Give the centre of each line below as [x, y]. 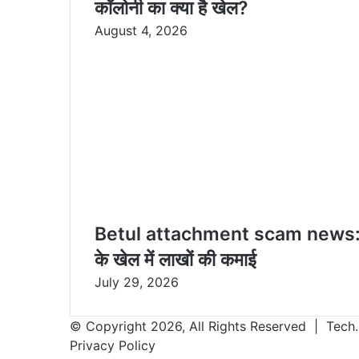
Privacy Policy [113, 346]
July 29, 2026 [137, 282]
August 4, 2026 [141, 31]
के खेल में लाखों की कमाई [175, 260]
